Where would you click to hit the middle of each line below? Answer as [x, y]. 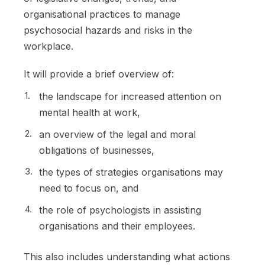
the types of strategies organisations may [131, 172]
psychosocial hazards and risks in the [108, 30]
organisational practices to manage [102, 14]
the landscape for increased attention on [130, 96]
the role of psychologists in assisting [120, 210]
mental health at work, [90, 112]
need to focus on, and [89, 188]
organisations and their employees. [117, 226]
